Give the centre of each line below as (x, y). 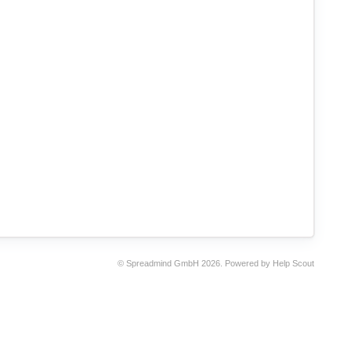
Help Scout (293, 264)
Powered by (249, 264)
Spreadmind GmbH (163, 264)
